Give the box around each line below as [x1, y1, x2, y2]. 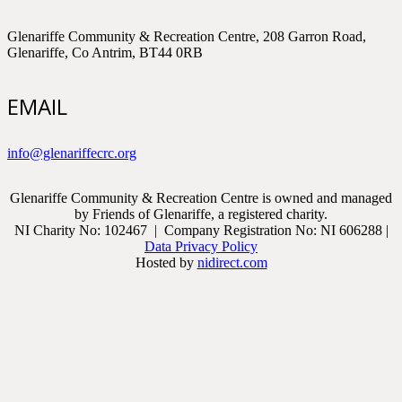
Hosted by [135, 254, 197, 270]
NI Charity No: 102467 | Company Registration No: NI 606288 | [13, 222, 389, 238]
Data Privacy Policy [144, 238, 258, 254]
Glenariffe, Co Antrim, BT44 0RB [7, 44, 203, 60]
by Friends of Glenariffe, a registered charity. [74, 205, 328, 222]
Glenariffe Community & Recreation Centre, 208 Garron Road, [7, 28, 366, 44]
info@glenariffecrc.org [7, 144, 136, 161]
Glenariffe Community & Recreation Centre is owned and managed [10, 189, 392, 205]
